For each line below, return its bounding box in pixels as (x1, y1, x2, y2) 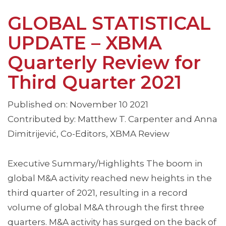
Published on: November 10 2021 (8, 99, 148, 110)
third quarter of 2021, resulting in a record (8, 188, 188, 198)
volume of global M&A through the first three (8, 202, 204, 213)
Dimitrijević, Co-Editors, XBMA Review (8, 129, 169, 139)
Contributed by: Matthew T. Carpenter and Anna (8, 114, 217, 125)
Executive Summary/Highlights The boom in (8, 158, 203, 169)
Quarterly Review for (8, 51, 201, 74)
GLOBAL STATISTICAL (8, 12, 211, 35)
